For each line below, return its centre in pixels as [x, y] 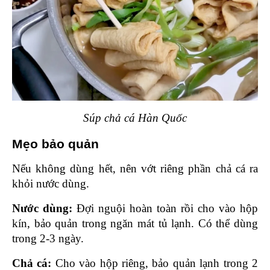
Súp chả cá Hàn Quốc [135, 118]
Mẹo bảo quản [57, 144]
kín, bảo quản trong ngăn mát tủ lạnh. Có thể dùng [135, 224]
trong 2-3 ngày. [48, 239]
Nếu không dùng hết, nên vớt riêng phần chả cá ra [135, 169]
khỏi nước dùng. [51, 184]
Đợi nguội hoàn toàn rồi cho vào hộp [167, 209]
